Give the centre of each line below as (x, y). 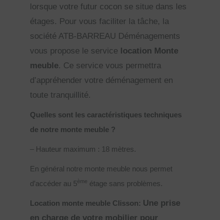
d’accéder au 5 (54, 183)
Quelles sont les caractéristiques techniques (106, 115)
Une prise (162, 203)
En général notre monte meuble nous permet (101, 169)
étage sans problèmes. (125, 183)
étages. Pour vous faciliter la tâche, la (100, 21)
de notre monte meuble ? (73, 129)
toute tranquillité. (61, 95)
